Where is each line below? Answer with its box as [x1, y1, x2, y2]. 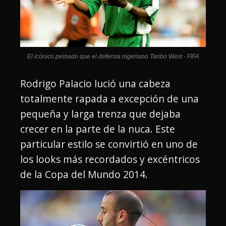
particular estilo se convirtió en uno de [20, 137, 198, 151]
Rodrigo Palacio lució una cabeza [20, 77, 171, 91]
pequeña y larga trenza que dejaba [20, 107, 181, 121]
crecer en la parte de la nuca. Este [20, 122, 175, 136]
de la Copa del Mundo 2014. [20, 167, 148, 182]
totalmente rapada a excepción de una [20, 92, 199, 106]
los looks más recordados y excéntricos [20, 152, 200, 166]
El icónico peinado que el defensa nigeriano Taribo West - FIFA [27, 53, 199, 61]
